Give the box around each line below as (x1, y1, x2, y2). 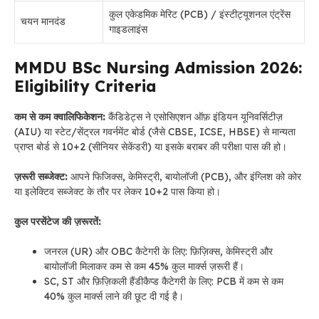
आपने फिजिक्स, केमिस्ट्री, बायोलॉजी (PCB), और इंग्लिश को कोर (70, 170, 301, 183)
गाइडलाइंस (109, 23, 147, 36)
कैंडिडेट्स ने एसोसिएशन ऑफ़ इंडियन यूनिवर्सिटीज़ (105, 110, 283, 123)
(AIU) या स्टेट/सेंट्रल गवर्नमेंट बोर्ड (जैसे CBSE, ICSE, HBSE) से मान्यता (14, 125, 296, 138)
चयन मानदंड (21, 15, 66, 28)
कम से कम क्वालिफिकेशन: (14, 110, 105, 123)
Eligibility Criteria (14, 76, 162, 96)
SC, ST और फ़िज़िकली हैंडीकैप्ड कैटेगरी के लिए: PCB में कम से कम (44, 275, 283, 288)
